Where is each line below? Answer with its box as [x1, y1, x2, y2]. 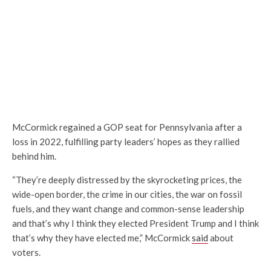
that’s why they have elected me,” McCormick [12, 232, 192, 244]
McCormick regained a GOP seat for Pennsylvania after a [12, 122, 242, 133]
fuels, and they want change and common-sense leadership [12, 203, 244, 215]
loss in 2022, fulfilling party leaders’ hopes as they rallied [12, 136, 240, 148]
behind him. [12, 151, 56, 162]
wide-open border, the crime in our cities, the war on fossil [12, 189, 242, 200]
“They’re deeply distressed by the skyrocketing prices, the [12, 174, 242, 186]
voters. [12, 247, 41, 258]
